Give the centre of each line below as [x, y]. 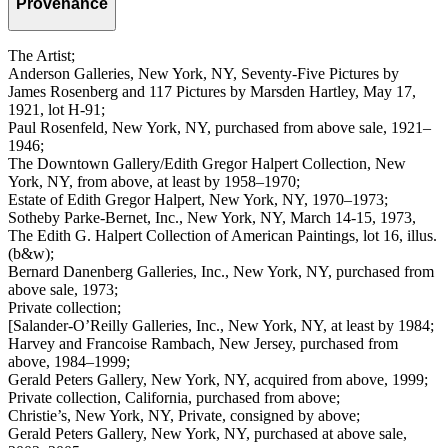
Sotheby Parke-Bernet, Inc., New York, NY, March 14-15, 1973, [212, 218]
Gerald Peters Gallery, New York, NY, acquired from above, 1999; [218, 380]
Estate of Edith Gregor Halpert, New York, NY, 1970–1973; [198, 200]
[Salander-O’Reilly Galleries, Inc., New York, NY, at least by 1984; [221, 326]
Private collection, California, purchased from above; [174, 398]
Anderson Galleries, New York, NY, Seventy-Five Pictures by [203, 74]
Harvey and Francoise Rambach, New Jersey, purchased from [203, 344]
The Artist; [41, 56]
